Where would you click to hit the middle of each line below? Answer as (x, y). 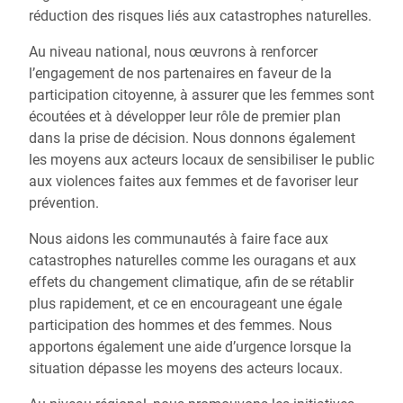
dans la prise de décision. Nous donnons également (192, 139)
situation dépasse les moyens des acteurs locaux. (186, 369)
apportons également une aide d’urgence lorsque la (190, 347)
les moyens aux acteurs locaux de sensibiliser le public (201, 160)
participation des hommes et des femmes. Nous (180, 326)
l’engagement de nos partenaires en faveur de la (180, 74)
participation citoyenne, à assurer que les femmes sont (201, 95)
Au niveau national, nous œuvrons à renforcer (173, 52)
